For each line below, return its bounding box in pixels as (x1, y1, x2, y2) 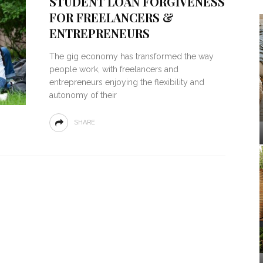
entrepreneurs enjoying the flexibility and (49, 77, 204, 87)
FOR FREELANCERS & (49, 9, 174, 25)
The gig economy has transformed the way (49, 52, 214, 61)
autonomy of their (49, 90, 117, 100)
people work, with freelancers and (49, 65, 178, 74)
